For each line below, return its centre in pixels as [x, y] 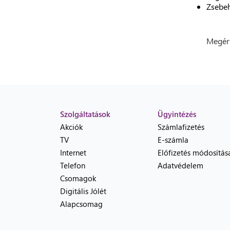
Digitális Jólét [83, 191]
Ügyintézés [177, 114]
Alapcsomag [81, 204]
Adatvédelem [180, 165]
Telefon [73, 165]
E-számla [173, 140]
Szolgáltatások [85, 114]
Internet [73, 152]
